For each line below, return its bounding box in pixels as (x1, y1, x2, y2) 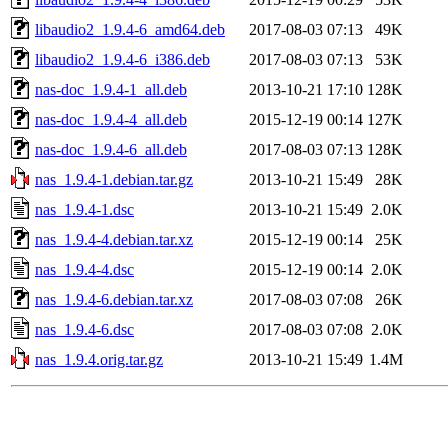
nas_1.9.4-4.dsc (35, 260, 134, 278)
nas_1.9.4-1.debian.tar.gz (35, 170, 193, 188)
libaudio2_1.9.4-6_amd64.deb (35, 20, 225, 38)
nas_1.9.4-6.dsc (35, 320, 134, 338)
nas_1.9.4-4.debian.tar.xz (35, 230, 193, 248)
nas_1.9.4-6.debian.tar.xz (35, 290, 193, 308)
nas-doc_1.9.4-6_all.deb (35, 140, 187, 158)
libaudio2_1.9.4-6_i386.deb (35, 50, 210, 68)
